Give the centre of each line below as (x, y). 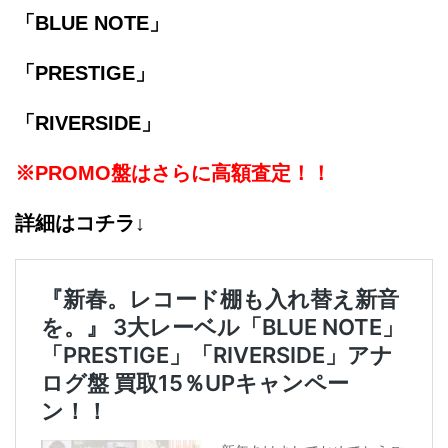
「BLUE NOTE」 (92, 23)
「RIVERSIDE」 (88, 123)
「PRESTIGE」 (85, 73)
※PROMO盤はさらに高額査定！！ (173, 173)
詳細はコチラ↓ (80, 223)
